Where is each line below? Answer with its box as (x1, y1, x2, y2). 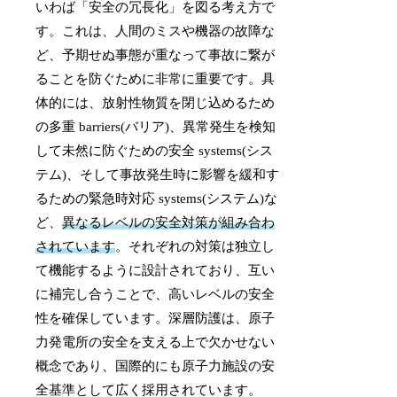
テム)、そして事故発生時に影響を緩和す (35, 167, 280, 183)
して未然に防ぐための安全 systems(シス (35, 144, 274, 159)
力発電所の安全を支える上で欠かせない (35, 335, 276, 350)
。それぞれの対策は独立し (115, 239, 276, 254)
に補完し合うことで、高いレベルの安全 (35, 287, 276, 302)
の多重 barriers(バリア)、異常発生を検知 (35, 120, 276, 135)
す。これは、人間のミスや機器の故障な (35, 24, 276, 39)
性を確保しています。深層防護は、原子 (35, 311, 276, 326)
